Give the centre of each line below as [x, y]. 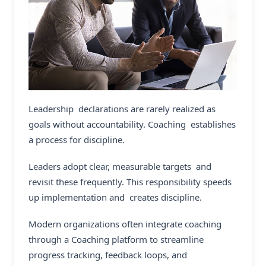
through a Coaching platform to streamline [116, 239]
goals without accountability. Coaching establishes [132, 124]
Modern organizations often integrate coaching [125, 224]
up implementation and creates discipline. [115, 197]
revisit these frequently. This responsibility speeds [130, 182]
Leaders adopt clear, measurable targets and [120, 167]
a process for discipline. [77, 140]
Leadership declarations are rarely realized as [122, 109]
